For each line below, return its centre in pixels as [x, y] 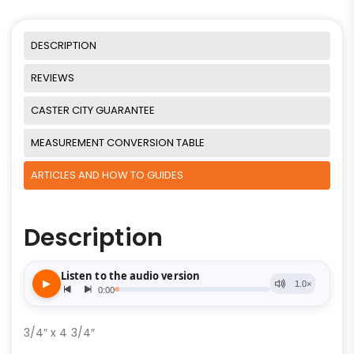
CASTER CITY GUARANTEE [93, 110]
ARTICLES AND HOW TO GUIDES [107, 175]
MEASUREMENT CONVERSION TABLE [118, 142]
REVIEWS [53, 77]
